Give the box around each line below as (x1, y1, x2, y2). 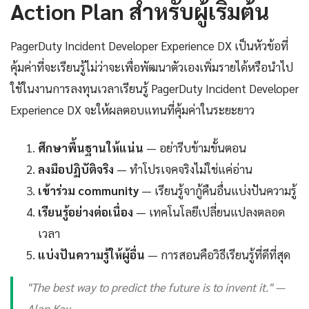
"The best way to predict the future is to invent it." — (27, 279, 285, 295)
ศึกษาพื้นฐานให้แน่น (38, 140, 143, 156)
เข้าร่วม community (38, 183, 139, 199)
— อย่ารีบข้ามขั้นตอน (143, 140, 246, 156)
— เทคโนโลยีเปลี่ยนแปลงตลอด (133, 204, 285, 220)
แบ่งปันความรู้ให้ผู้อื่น (38, 247, 145, 263)
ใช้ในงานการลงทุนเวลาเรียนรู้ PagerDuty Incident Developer (10, 81, 299, 97)
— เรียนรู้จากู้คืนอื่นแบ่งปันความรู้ (139, 183, 297, 199)
